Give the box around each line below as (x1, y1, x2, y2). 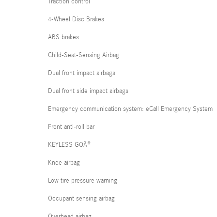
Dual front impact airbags (48, 69, 115, 77)
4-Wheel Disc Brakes (48, 15, 104, 23)
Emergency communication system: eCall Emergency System (48, 105, 213, 113)
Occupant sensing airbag (48, 195, 115, 202)
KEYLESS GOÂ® (48, 141, 91, 149)
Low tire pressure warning (48, 177, 117, 185)
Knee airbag (48, 159, 80, 167)
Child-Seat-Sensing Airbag (48, 51, 119, 59)
